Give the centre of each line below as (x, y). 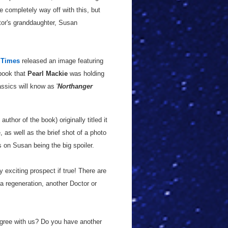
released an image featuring (62, 61)
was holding (86, 74)
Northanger (75, 86)
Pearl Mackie (48, 74)
